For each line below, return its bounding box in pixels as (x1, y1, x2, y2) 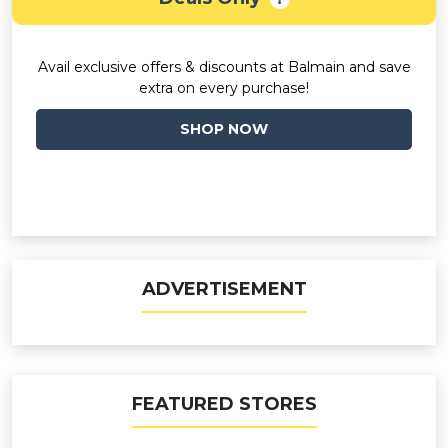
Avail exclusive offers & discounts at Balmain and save (37, 58, 411, 76)
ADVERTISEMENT (141, 278, 307, 300)
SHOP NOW (180, 120, 268, 138)
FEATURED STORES (131, 393, 317, 415)
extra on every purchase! (139, 79, 309, 97)
